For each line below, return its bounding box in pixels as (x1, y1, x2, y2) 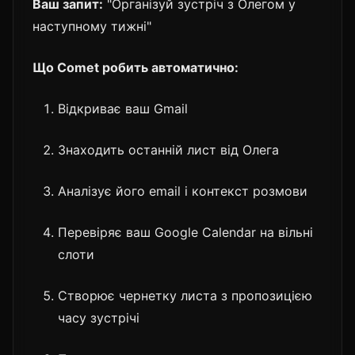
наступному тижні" (32, 17, 151, 34)
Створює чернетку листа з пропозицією (58, 287, 312, 303)
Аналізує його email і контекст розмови (58, 182, 307, 199)
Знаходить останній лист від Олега (58, 141, 279, 158)
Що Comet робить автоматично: (32, 59, 239, 75)
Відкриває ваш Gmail (58, 100, 188, 116)
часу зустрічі (58, 309, 139, 326)
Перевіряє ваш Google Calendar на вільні (58, 223, 313, 240)
